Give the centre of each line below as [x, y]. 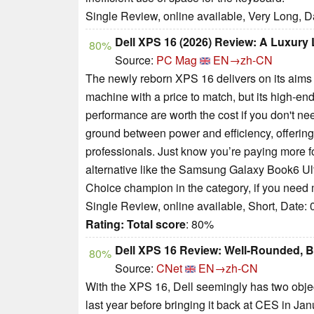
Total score [156, 224]
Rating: [105, 224]
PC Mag [177, 60]
